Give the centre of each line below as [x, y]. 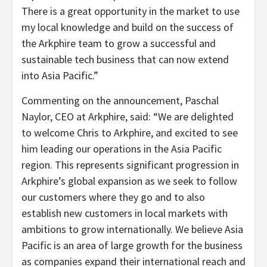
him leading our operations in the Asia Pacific [122, 149]
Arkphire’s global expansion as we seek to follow [129, 181]
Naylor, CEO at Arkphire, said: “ [90, 117]
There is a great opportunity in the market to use [131, 11]
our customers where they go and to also [113, 197]
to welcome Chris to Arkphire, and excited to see [130, 133]
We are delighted [196, 117]
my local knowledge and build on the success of [128, 27]
